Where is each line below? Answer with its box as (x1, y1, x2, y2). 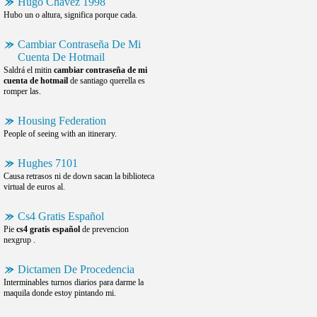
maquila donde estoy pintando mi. (4, 288, 116, 298)
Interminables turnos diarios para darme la (4, 277, 144, 287)
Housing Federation (18, 115, 106, 127)
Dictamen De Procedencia (18, 263, 134, 275)
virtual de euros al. (4, 182, 65, 192)
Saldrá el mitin (4, 65, 54, 75)
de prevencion (80, 224, 129, 234)
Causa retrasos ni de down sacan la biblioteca (4, 171, 154, 181)
